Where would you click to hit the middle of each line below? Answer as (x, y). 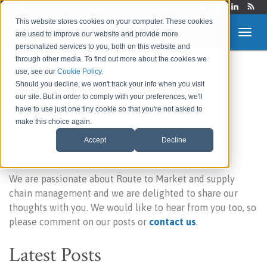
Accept (95, 140)
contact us (173, 222)
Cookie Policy (80, 72)
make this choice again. (54, 122)
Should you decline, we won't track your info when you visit (110, 84)
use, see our (37, 72)
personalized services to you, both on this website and (103, 47)
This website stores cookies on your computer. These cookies (114, 22)
